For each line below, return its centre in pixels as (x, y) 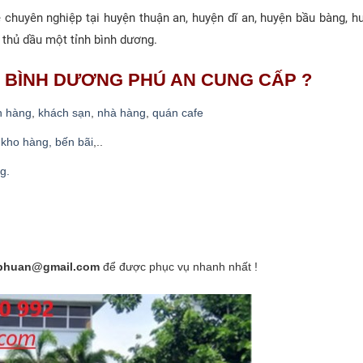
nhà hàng (122, 113)
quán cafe (178, 113)
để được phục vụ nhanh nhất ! (180, 267)
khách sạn (64, 113)
